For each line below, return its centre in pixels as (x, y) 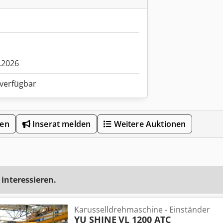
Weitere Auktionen (149, 124)
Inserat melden (60, 124)
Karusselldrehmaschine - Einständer (142, 210)
